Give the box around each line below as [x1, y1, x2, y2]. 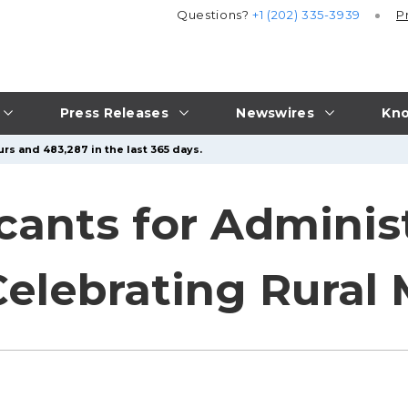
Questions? [177, 7, 253, 23]
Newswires [236, 104, 314, 121]
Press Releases [59, 104, 168, 121]
